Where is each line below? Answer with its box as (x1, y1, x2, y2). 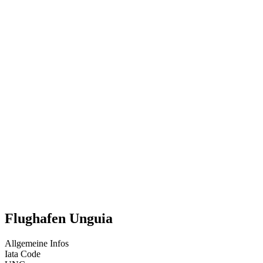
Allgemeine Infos (5, 238, 69, 249)
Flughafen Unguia (5, 211, 113, 227)
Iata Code (5, 249, 41, 259)
